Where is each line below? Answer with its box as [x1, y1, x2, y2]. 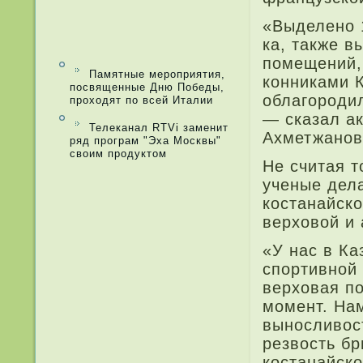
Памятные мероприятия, [85, 68, 225, 80]
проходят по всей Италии [70, 94, 213, 106]
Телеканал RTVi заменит [85, 122, 228, 134]
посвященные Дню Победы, [70, 81, 224, 93]
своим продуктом [70, 147, 167, 160]
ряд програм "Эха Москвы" [70, 135, 221, 147]
